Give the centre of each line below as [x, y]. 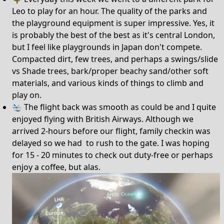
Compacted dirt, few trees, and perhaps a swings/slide [115, 59]
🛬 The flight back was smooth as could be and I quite [114, 107]
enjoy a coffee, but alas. [56, 167]
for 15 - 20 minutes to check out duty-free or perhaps [112, 155]
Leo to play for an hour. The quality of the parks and [109, 11]
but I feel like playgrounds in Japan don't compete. [107, 47]
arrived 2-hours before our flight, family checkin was [111, 131]
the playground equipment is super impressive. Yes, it [113, 23]
